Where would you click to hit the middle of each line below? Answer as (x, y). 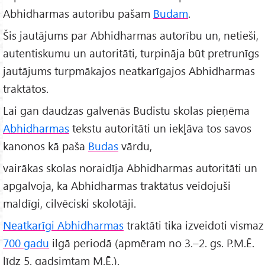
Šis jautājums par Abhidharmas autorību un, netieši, (131, 35)
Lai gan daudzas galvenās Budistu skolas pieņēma (126, 111)
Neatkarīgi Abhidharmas (63, 225)
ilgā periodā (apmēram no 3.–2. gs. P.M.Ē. (152, 243)
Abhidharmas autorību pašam (78, 14)
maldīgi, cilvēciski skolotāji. (70, 203)
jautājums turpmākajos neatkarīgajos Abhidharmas (129, 71)
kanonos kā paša (46, 146)
